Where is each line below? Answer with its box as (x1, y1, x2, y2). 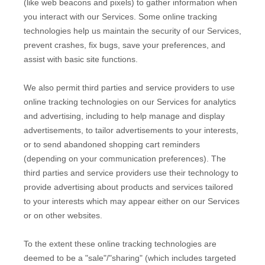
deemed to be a (24, 253, 85, 263)
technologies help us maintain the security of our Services (24, 25, 239, 35)
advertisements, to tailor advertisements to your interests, (24, 125, 238, 135)
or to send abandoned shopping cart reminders (24, 139, 200, 149)
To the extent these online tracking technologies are (24, 238, 216, 248)
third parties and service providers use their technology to (24, 167, 238, 177)
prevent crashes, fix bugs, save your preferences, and (24, 40, 225, 50)
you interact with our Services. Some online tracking (24, 11, 217, 21)
